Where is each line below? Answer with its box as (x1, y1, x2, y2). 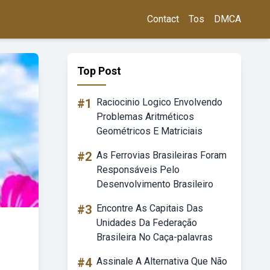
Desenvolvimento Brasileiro (96, 178, 213, 190)
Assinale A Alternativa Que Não (96, 256, 227, 267)
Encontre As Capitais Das (96, 202, 203, 214)
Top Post (77, 64, 121, 77)
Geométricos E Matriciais (96, 125, 202, 137)
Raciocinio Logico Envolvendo (96, 96, 222, 108)
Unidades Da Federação (96, 217, 197, 228)
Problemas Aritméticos (96, 111, 194, 122)
